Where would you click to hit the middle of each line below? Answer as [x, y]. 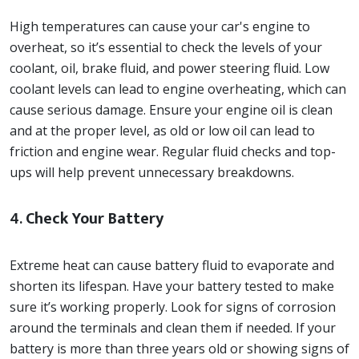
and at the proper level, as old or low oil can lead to [162, 131]
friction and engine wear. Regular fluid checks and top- [173, 151]
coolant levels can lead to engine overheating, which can [178, 89]
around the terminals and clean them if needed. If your [173, 328]
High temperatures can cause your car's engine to [160, 26]
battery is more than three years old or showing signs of [179, 349]
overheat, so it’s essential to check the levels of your [166, 47]
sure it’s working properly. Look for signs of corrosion [173, 307]
